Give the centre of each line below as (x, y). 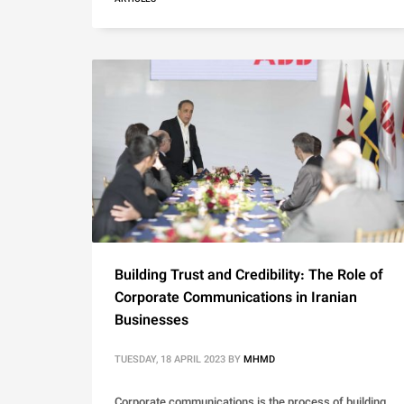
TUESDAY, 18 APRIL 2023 (170, 361)
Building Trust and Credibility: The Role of (249, 277)
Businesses (151, 322)
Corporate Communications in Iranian (236, 299)
